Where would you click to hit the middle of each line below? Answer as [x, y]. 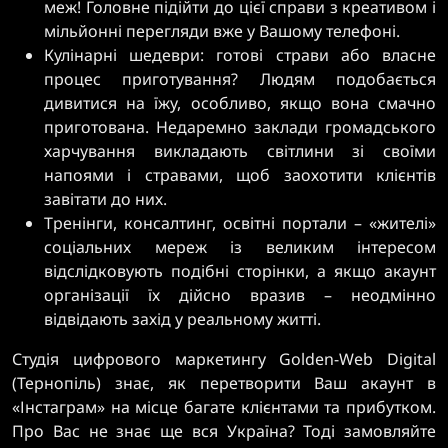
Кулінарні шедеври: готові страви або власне [240, 55]
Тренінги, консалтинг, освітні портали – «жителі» [240, 223]
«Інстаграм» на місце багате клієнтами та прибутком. [224, 407]
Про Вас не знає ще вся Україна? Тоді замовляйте [224, 431]
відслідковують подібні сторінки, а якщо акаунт [240, 271]
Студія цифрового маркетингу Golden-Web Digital [224, 359]
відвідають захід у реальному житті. [182, 319]
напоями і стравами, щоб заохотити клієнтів [240, 175]
